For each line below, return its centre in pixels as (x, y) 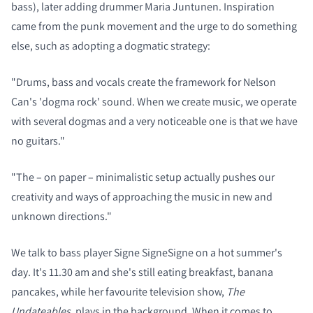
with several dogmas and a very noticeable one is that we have (154, 121)
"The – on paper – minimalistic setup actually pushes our (143, 177)
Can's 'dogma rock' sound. (73, 101)
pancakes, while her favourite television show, (119, 291)
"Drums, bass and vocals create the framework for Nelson (144, 82)
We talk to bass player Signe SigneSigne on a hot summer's (147, 252)
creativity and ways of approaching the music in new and (142, 196)
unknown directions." (61, 216)
